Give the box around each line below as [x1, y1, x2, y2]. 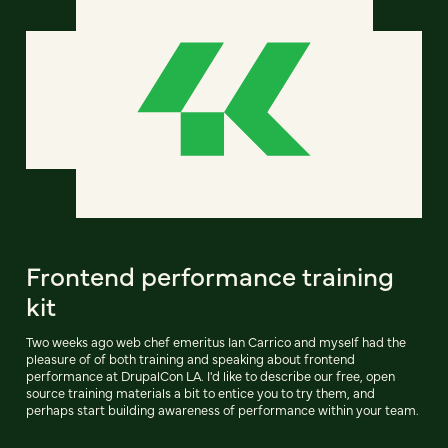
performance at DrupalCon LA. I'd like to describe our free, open [26, 367, 395, 385]
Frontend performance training [26, 257, 394, 294]
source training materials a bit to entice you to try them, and [26, 384, 375, 402]
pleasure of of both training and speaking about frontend [26, 350, 355, 368]
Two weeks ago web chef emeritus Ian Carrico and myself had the [26, 333, 406, 351]
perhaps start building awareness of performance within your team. [26, 401, 419, 419]
